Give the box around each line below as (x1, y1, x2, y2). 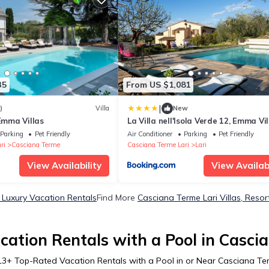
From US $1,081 (126, 79, 190, 91)
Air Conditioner (127, 129, 172, 138)
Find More (97, 192, 138, 203)
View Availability (27, 159, 101, 171)
